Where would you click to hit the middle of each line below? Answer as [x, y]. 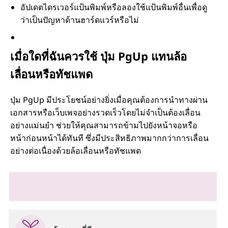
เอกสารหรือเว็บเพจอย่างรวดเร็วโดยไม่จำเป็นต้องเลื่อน [105, 112]
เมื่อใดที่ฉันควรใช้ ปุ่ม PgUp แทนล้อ [98, 56]
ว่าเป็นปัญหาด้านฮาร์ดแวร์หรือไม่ [80, 20]
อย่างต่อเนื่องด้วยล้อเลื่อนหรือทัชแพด [76, 150]
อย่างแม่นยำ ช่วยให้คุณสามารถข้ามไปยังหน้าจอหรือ [104, 125]
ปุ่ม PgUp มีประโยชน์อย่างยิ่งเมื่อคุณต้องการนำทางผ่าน [109, 99]
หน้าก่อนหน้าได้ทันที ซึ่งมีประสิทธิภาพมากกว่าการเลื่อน [109, 138]
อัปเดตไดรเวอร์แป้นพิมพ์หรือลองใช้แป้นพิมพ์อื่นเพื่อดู [114, 7]
